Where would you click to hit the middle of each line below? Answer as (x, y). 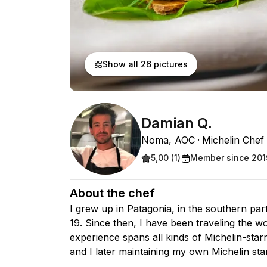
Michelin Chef (233, 140)
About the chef (112, 193)
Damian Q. (177, 123)
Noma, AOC (168, 140)
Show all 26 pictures (145, 64)
